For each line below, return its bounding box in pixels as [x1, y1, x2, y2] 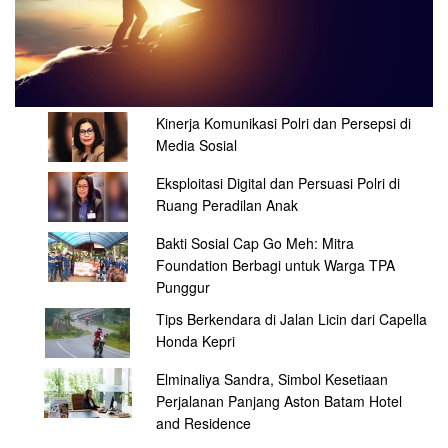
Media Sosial [155, 135, 237, 156]
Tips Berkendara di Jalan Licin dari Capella [155, 309, 427, 330]
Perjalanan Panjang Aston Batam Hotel [155, 391, 402, 412]
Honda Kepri [155, 331, 235, 352]
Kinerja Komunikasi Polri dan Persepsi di [155, 113, 411, 134]
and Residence [155, 413, 251, 434]
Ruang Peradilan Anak [155, 195, 298, 216]
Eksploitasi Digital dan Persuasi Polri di [155, 173, 400, 194]
